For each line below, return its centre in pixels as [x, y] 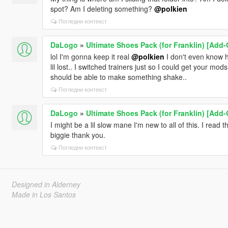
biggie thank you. [78, 135]
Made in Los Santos [44, 194]
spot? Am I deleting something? [102, 8]
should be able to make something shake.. [118, 77]
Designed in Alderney [46, 184]
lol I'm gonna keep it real [91, 56]
